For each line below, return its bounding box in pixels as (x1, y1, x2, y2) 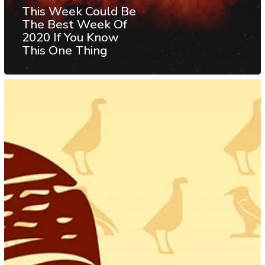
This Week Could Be (22, 3, 136, 20)
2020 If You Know (22, 29, 119, 46)
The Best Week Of (22, 16, 127, 33)
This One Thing (22, 42, 107, 59)
